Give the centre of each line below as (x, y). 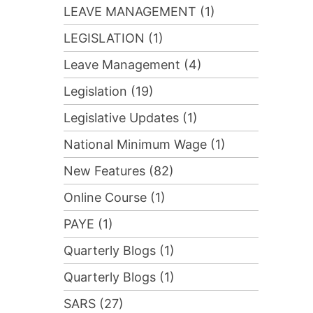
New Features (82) (118, 171)
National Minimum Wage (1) (144, 145)
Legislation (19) (108, 92)
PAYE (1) (88, 224)
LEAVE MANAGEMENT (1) (139, 12)
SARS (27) (93, 304)
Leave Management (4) (132, 65)
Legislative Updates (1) (130, 118)
